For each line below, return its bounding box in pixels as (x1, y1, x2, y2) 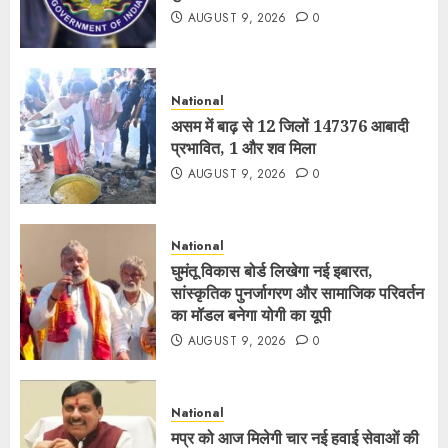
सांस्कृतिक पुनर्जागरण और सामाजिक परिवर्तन (171, 282, 424, 304)
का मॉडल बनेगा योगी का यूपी (171, 304, 331, 326)
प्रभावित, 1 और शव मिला (171, 137, 316, 159)
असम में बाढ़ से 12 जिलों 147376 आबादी (171, 115, 409, 137)
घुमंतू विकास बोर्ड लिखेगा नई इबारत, (171, 260, 373, 282)
